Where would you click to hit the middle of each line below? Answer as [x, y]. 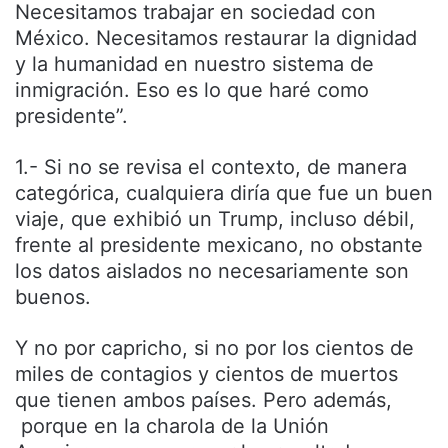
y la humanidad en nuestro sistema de [194, 64]
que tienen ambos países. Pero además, [203, 400]
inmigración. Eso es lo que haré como [192, 90]
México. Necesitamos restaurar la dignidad [216, 38]
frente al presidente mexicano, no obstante [219, 245]
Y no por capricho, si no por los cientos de [214, 348]
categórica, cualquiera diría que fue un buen [224, 193]
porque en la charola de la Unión [172, 426]
